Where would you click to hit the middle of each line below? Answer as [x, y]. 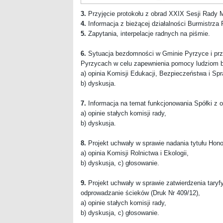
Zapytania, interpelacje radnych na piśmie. [148, 33]
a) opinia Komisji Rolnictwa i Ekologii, [135, 153]
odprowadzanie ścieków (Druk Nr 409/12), [140, 193]
